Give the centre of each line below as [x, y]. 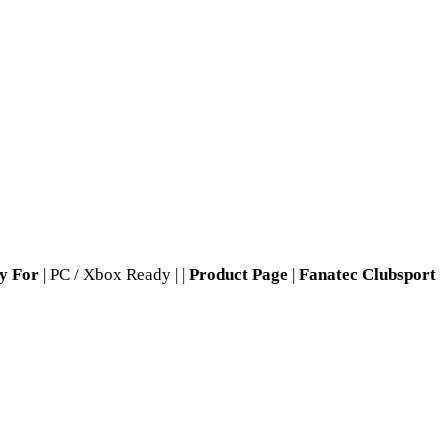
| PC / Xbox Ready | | [114, 274]
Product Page [238, 274]
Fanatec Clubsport [367, 274]
